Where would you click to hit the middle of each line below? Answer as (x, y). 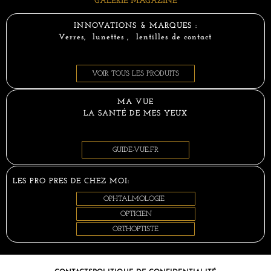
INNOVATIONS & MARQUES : (135, 26)
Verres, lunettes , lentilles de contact (135, 38)
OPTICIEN (136, 214)
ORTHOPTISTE (135, 230)
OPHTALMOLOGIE (134, 199)
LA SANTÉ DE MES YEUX (135, 114)
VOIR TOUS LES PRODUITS (135, 74)
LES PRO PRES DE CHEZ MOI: (71, 181)
